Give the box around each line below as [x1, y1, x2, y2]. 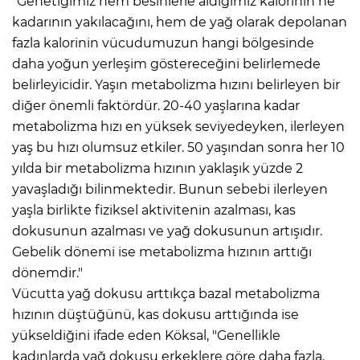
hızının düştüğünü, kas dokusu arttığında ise [12, 306, 299, 322]
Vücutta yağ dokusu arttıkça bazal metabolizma [12, 285, 320, 301]
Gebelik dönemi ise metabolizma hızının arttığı [12, 243, 312, 260]
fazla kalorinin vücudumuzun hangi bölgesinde [12, 35, 314, 51]
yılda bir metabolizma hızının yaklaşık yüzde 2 [12, 160, 303, 176]
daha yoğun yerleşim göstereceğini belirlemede [12, 55, 321, 72]
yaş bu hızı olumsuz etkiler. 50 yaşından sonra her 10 [12, 139, 345, 155]
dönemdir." [12, 264, 83, 280]
